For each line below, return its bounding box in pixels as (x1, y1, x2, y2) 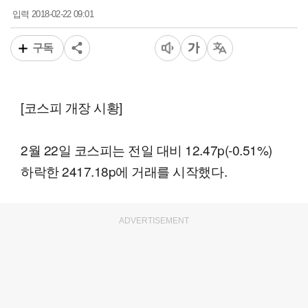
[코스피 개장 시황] (21, 98, 122, 117)
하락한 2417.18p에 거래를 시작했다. (21, 162, 228, 181)
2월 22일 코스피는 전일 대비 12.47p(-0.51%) (21, 140, 272, 159)
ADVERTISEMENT (119, 216, 189, 226)
